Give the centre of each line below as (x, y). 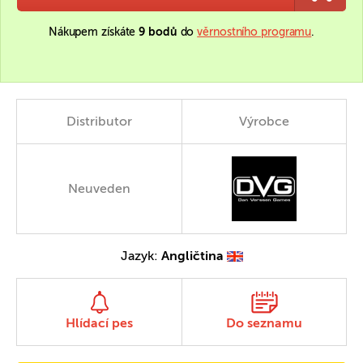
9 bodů (158, 32)
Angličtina (192, 256)
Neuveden (99, 188)
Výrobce (264, 121)
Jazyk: (141, 256)
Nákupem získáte (94, 32)
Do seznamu (264, 323)
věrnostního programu (254, 32)
